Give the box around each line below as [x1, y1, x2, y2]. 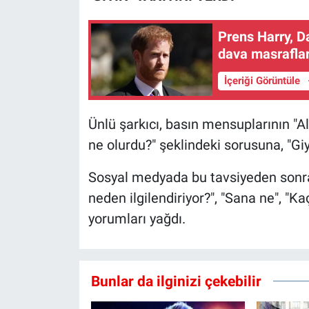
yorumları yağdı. [88, 210, 186, 227]
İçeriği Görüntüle [223, 74, 303, 88]
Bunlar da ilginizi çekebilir [90, 272, 261, 290]
